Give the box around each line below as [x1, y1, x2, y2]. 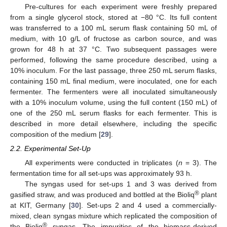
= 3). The [182, 159, 217, 167]
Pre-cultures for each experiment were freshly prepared [24, 3, 217, 11]
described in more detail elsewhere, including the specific [10, 120, 217, 128]
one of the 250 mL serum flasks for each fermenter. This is [10, 109, 217, 117]
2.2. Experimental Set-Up [10, 144, 91, 153]
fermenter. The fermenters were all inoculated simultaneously [10, 88, 217, 96]
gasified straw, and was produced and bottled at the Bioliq [10, 191, 195, 199]
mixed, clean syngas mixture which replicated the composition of [10, 212, 217, 220]
